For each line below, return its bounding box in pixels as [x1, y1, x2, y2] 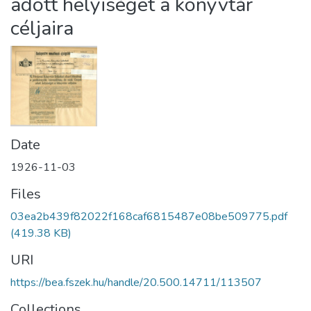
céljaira [10, 15, 74, 42]
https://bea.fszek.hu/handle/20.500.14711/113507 [10, 274, 262, 290]
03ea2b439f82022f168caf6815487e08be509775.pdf [10, 208, 287, 224]
